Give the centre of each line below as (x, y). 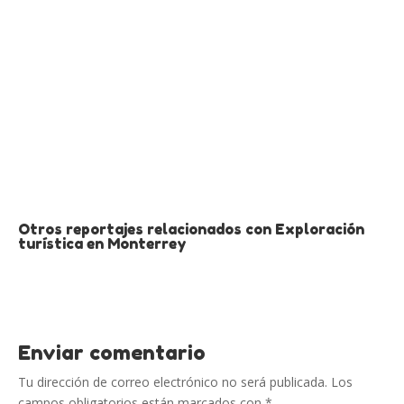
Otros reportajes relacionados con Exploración (191, 229)
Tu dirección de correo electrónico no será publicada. (173, 382)
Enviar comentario (112, 353)
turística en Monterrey (102, 243)
